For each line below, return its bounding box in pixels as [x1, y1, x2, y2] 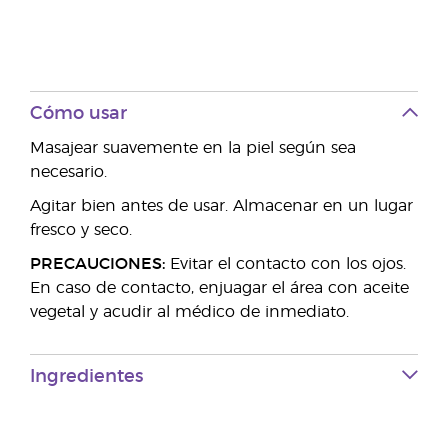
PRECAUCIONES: [30, 256, 165, 272]
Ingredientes [30, 368, 143, 386]
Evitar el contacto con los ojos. [165, 256, 406, 272]
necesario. [30, 164, 107, 180]
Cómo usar [30, 105, 127, 123]
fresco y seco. [30, 222, 132, 238]
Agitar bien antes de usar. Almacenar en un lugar [30, 198, 413, 214]
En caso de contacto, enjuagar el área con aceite [30, 280, 409, 296]
